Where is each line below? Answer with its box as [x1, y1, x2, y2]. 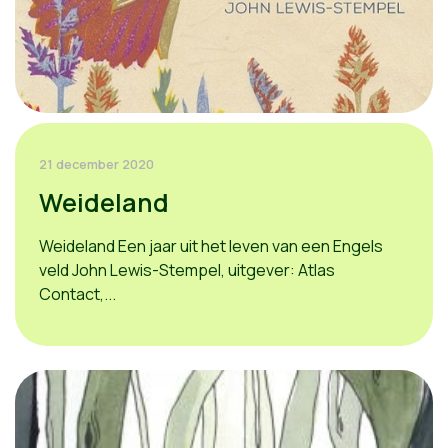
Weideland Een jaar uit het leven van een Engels [39, 235, 383, 257]
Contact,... [39, 283, 116, 305]
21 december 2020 [39, 155, 154, 173]
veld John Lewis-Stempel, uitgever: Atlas [39, 259, 335, 281]
